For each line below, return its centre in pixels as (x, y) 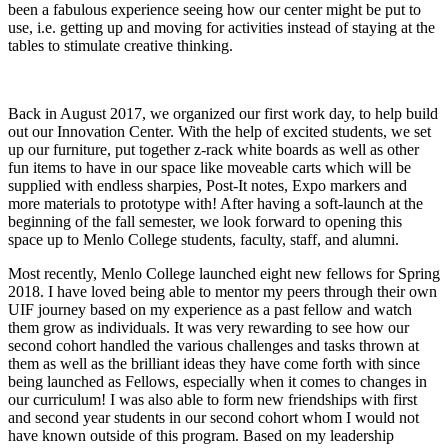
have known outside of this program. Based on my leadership (201, 435)
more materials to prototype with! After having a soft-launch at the (215, 203)
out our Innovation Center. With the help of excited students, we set (219, 131)
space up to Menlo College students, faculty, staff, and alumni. (203, 239)
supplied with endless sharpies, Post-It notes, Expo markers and (207, 185)
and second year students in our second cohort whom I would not (213, 417)
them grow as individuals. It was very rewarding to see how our (208, 327)
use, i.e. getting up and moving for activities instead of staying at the (221, 27)
